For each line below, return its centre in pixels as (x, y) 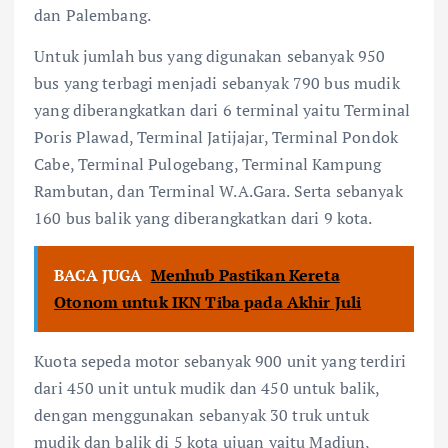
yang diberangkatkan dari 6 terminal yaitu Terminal (222, 110)
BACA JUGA (98, 275)
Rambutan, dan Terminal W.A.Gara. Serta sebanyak (218, 191)
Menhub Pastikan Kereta (245, 275)
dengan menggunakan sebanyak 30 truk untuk (201, 415)
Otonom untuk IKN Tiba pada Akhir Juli (208, 302)
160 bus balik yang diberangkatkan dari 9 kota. (203, 218)
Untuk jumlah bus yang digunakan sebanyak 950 (210, 56)
